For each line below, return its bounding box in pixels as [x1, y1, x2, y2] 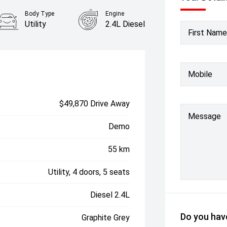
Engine [105, 10, 125, 17]
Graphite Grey [82, 213, 130, 222]
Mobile [188, 69, 213, 79]
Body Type [24, 10, 54, 17]
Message [188, 111, 221, 121]
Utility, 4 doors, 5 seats [48, 167, 130, 177]
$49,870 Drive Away [59, 99, 130, 108]
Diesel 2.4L [90, 190, 130, 200]
